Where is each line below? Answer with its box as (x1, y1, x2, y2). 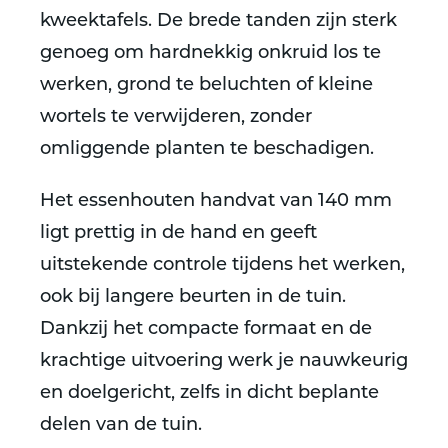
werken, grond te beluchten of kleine (40, 76, 373, 95)
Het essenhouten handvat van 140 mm (40, 192, 392, 211)
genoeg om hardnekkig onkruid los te (40, 44, 381, 63)
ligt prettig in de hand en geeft (40, 224, 317, 243)
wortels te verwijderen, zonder (40, 108, 312, 127)
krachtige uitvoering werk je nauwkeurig (40, 352, 408, 371)
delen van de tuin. (40, 416, 202, 435)
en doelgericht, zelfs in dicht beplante (40, 384, 379, 403)
